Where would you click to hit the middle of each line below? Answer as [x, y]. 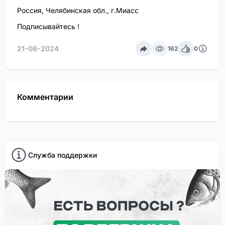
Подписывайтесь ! [48, 26]
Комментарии [45, 97]
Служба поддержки [63, 155]
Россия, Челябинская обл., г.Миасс [78, 10]
